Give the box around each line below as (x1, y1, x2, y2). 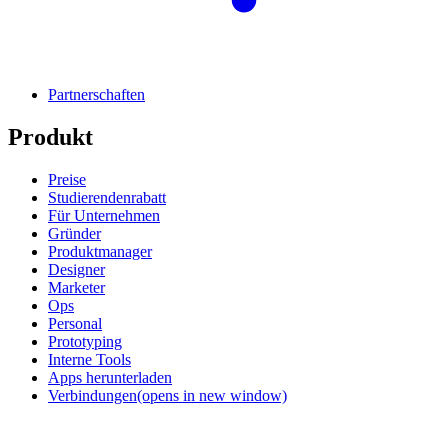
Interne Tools (48, 350, 131, 368)
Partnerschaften (48, 86, 145, 104)
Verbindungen (48, 386, 137, 404)
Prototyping (48, 332, 122, 350)
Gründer (48, 224, 101, 242)
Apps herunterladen (48, 368, 172, 386)
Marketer (48, 278, 105, 296)
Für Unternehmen (48, 206, 160, 224)
